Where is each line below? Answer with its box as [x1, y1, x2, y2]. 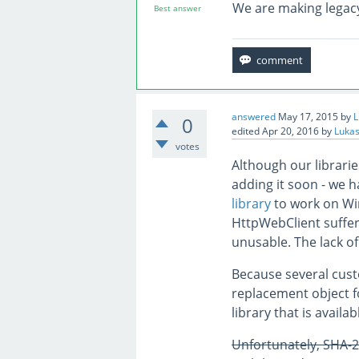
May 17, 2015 [278, 110, 339, 123]
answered [232, 110, 276, 123]
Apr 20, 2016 [262, 124, 320, 138]
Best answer [153, 2, 201, 14]
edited [232, 124, 260, 138]
